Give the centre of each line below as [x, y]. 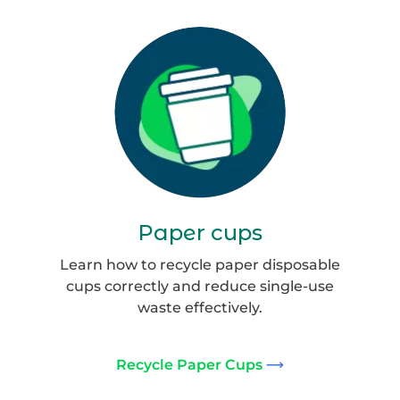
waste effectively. [200, 308]
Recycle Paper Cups [189, 365]
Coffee [222, 37]
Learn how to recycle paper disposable [200, 265]
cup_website [245, 59]
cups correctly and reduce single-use [200, 286]
